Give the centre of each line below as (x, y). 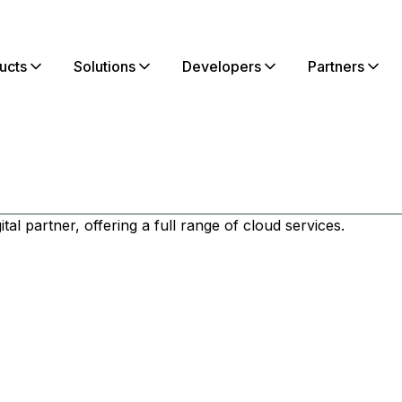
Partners (336, 66)
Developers (222, 66)
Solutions (105, 66)
